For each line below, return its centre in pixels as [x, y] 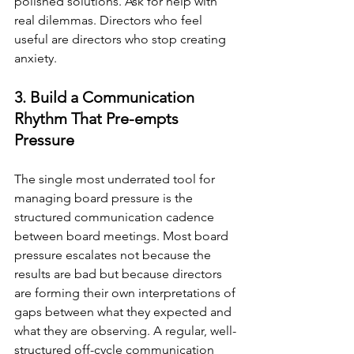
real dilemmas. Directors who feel [110, 20]
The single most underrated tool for [116, 179]
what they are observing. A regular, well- [125, 330]
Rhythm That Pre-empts [98, 118]
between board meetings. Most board [123, 235]
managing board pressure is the [105, 198]
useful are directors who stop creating [122, 39]
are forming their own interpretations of [126, 292]
